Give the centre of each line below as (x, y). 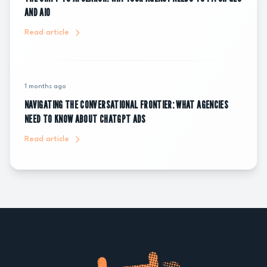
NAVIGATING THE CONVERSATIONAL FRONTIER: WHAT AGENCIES (127, 105)
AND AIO (38, 12)
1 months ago (45, 87)
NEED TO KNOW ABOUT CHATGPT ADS (85, 119)
